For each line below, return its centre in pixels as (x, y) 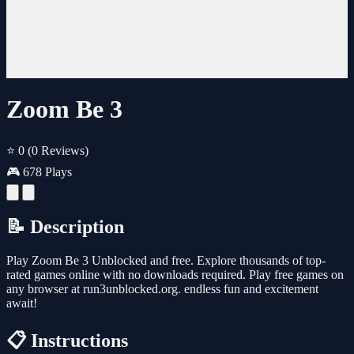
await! (22, 303)
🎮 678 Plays (39, 171)
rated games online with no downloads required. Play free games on (175, 274)
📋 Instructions (67, 340)
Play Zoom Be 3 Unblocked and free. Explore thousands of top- (166, 260)
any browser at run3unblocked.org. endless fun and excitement (162, 288)
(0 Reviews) (58, 150)
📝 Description (65, 226)
